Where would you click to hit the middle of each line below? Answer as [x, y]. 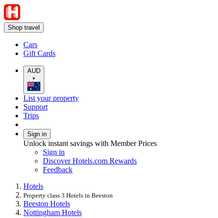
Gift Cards [39, 53]
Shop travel [24, 27]
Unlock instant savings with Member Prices [90, 143]
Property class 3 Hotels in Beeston [68, 195]
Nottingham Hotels [53, 212]
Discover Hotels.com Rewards [90, 161]
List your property [51, 98]
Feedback [58, 169]
